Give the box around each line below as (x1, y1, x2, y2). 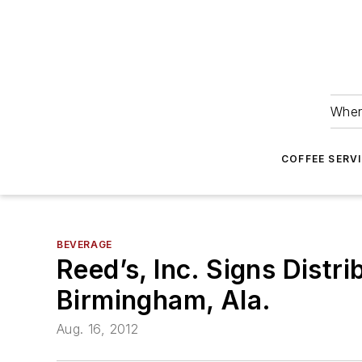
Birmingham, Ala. (57, 284, 271, 316)
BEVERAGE (57, 238, 112, 250)
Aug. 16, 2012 (57, 321, 139, 338)
